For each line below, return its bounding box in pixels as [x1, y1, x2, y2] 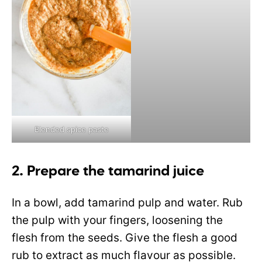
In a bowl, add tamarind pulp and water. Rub [12, 196, 243, 210]
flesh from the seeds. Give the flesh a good [12, 231, 237, 245]
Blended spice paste [34, 125, 109, 135]
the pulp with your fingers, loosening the [12, 213, 223, 227]
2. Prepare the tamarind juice [12, 164, 204, 179]
